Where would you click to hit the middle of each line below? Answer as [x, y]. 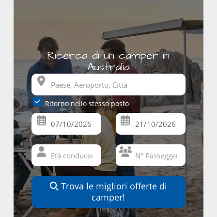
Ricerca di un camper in [108, 55]
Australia [108, 67]
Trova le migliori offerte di [113, 186]
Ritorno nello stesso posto [87, 103]
